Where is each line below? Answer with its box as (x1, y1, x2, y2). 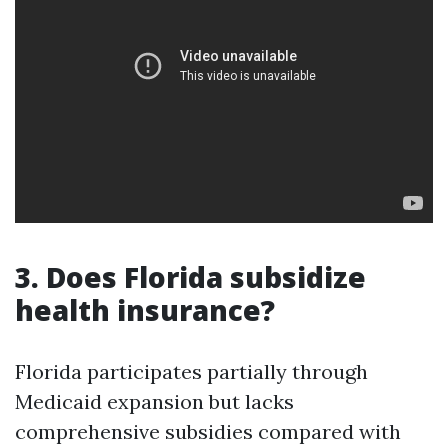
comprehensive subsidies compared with (15, 419, 401, 444)
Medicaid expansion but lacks (15, 389, 294, 414)
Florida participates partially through (15, 359, 368, 384)
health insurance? (15, 291, 275, 329)
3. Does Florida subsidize (15, 258, 366, 296)
